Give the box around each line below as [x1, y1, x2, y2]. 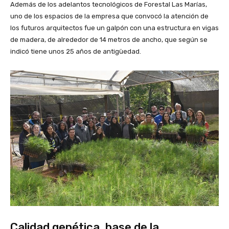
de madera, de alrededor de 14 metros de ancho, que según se [10, 36, 208, 44]
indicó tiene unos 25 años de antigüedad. [10, 48, 141, 56]
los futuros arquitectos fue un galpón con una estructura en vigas [10, 24, 219, 32]
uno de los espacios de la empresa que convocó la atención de [10, 12, 209, 20]
